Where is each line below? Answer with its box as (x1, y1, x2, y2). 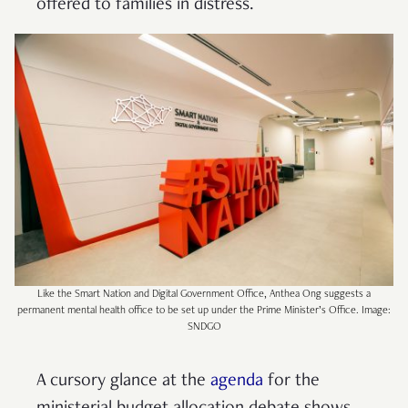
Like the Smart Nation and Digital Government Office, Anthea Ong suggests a (37, 288, 371, 300)
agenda (210, 372, 263, 391)
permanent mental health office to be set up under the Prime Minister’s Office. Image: (17, 304, 391, 316)
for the (263, 372, 320, 391)
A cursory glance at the (36, 372, 210, 391)
